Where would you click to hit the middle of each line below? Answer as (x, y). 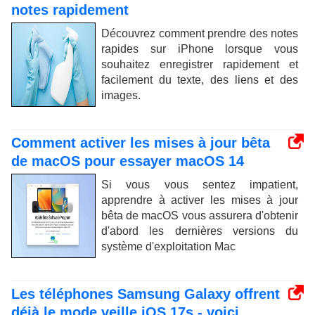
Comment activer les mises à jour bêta (141, 142)
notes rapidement (70, 9)
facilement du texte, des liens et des (200, 79)
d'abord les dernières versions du (200, 231)
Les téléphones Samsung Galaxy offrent (146, 294)
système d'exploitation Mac (168, 246)
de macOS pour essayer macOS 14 (128, 161)
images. (121, 95)
